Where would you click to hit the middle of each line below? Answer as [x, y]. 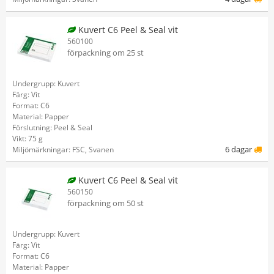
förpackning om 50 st [106, 203]
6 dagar [239, 149]
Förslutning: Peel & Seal [52, 128]
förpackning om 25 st [106, 53]
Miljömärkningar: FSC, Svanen [63, 150]
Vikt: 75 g [28, 139]
